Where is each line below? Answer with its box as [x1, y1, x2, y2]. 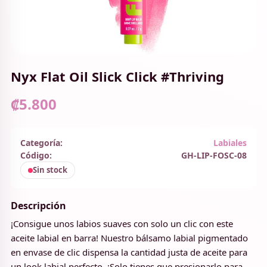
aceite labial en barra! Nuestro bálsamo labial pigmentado [11, 232, 248, 244]
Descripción [11, 199, 66, 212]
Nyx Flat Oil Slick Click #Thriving [11, 67, 224, 85]
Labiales [213, 137, 247, 148]
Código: [20, 150, 52, 161]
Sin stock [33, 164, 67, 175]
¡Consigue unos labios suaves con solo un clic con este [11, 218, 233, 229]
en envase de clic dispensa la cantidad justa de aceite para [11, 246, 247, 258]
